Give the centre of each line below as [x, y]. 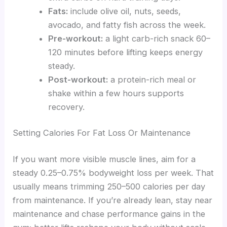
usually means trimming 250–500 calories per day [109, 186]
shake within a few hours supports [116, 93]
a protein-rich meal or [152, 79]
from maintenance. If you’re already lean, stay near [113, 200]
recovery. [66, 107]
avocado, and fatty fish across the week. [127, 25]
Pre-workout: [75, 38]
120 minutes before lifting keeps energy [125, 52]
